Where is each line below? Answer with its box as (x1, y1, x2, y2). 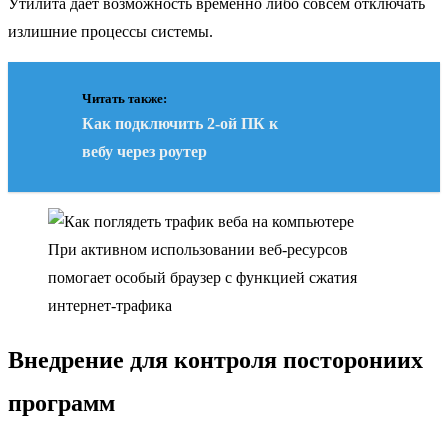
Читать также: (82, 90, 167, 106)
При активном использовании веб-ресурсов (48, 240, 348, 258)
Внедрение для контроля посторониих (8, 347, 423, 374)
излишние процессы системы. (8, 22, 213, 40)
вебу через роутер (82, 142, 207, 160)
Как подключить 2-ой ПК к (82, 114, 278, 132)
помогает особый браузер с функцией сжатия (48, 268, 357, 286)
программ (8, 390, 115, 417)
